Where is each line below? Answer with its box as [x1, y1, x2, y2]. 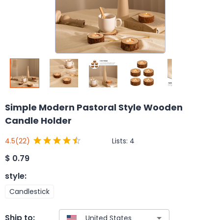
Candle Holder [5, 114, 72, 127]
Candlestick [9, 186, 50, 196]
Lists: [112, 136, 130, 146]
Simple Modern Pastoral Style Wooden [5, 101, 183, 113]
